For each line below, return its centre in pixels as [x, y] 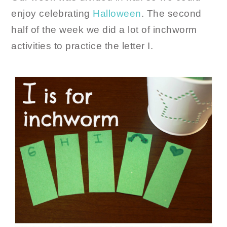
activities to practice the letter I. [82, 46]
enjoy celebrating [52, 13]
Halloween [117, 13]
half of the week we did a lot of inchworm [104, 30]
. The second [171, 13]
